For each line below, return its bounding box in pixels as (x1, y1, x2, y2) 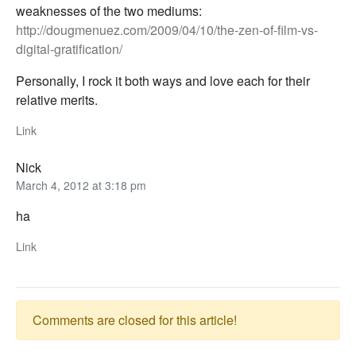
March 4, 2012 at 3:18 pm (16, 177, 146, 194)
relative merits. (16, 91, 98, 110)
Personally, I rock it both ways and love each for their (16, 72, 310, 91)
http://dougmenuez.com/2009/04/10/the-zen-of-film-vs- (16, 21, 318, 40)
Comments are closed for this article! (33, 311, 237, 330)
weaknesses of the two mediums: (16, 2, 202, 21)
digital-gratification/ (16, 40, 122, 59)
